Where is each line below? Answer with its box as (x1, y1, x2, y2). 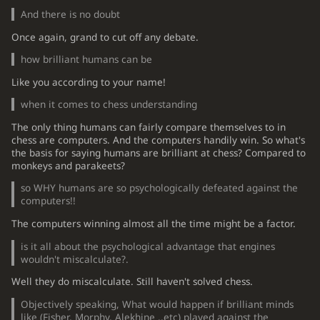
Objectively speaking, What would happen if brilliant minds (21, 297, 294, 311)
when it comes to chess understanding (21, 98, 198, 111)
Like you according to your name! (11, 75, 166, 89)
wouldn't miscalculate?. (21, 252, 129, 266)
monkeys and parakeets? (11, 159, 125, 172)
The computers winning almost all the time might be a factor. (11, 217, 296, 231)
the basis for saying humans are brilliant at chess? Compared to (11, 146, 306, 159)
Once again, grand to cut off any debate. (11, 30, 199, 44)
